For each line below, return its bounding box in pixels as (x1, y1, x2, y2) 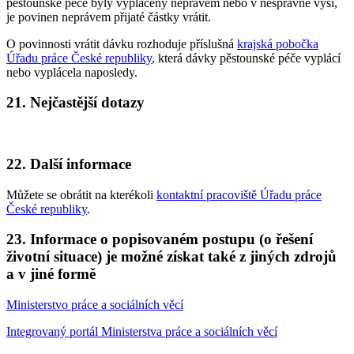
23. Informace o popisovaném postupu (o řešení (6, 231, 313, 248)
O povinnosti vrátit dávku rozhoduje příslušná (6, 36, 237, 51)
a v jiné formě (6, 265, 96, 283)
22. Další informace (6, 155, 131, 172)
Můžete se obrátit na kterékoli (6, 187, 156, 201)
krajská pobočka (237, 36, 318, 51)
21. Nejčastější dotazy (6, 94, 145, 111)
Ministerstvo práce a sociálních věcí (6, 297, 183, 311)
